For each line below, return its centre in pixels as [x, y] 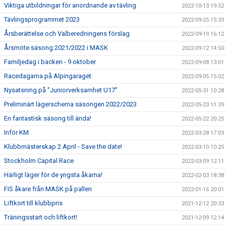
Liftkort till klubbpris [33, 203]
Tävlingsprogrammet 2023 [42, 19]
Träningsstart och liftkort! [41, 217]
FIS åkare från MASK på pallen [48, 189]
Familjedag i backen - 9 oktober [50, 62]
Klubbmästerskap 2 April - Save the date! [63, 147]
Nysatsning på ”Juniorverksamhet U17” [61, 90]
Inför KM [16, 132]
